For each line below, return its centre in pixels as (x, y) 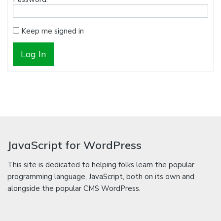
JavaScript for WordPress (74, 145)
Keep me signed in (53, 31)
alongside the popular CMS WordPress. (74, 189)
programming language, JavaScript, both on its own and (101, 177)
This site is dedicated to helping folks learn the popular (101, 165)
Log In (33, 54)
